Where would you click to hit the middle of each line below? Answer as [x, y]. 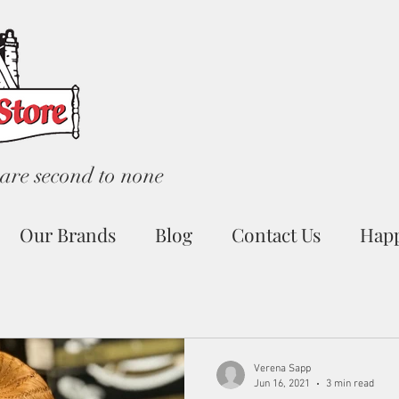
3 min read [350, 383]
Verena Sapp [282, 369]
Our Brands [68, 234]
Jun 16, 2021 [282, 383]
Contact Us [276, 234]
